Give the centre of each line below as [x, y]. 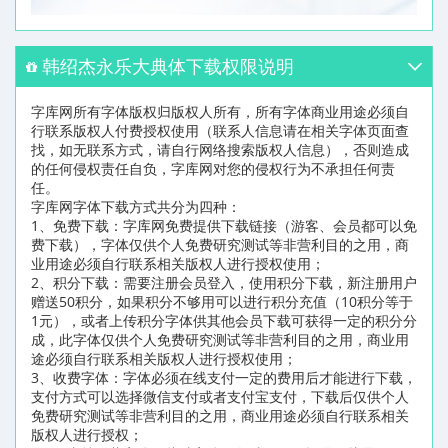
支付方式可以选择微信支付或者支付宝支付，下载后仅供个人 [220, 396]
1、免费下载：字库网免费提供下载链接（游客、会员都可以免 [224, 225]
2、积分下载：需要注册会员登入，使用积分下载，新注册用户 [224, 282]
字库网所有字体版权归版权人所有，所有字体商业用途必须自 [220, 111]
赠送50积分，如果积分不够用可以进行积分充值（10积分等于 [222, 301]
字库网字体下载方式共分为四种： [136, 206]
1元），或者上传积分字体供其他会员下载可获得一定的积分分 [224, 320]
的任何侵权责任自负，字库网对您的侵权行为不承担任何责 [213, 168]
